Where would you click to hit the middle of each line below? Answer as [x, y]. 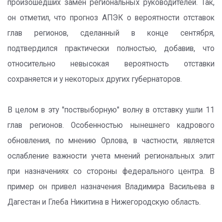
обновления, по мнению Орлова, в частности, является [111, 141]
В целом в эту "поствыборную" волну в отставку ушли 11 [111, 110]
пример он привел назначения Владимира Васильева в [111, 187]
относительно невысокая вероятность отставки [111, 64]
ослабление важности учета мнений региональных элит [111, 156]
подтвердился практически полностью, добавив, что [111, 49]
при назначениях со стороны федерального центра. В [111, 171]
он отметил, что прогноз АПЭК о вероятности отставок [111, 18]
